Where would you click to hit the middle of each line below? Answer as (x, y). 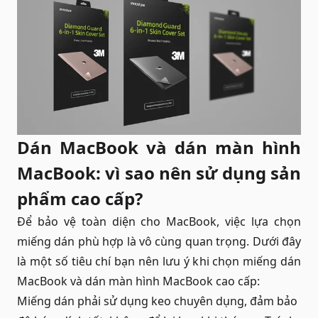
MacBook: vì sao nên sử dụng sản (159, 172)
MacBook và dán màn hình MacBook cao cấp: (138, 281)
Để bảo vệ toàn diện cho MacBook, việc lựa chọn (159, 221)
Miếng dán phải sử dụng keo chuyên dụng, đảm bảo (157, 301)
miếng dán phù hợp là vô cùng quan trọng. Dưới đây (159, 241)
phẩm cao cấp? (80, 198)
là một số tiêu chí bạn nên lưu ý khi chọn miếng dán (159, 261)
